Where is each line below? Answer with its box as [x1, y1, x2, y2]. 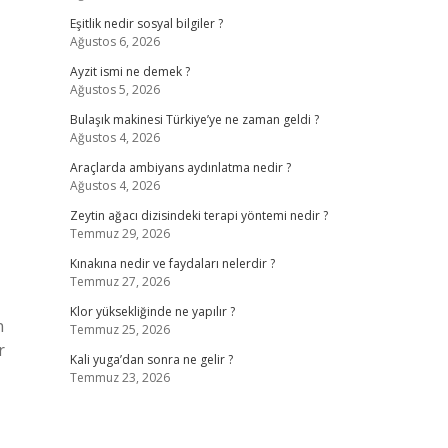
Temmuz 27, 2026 [69, 273, 170, 290]
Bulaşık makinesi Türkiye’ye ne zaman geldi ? [69, 111, 319, 128]
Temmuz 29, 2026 [69, 225, 170, 242]
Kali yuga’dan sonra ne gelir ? [69, 351, 233, 368]
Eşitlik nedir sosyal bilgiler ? [69, 15, 223, 32]
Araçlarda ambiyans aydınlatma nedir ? [69, 159, 291, 176]
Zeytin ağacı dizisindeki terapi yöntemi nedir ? [69, 207, 328, 224]
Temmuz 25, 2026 [69, 321, 170, 338]
